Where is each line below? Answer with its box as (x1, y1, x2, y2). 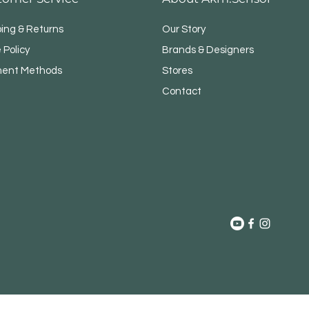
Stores (162, 66, 193, 77)
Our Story (162, 24, 206, 35)
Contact (162, 86, 202, 97)
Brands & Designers (162, 45, 255, 56)
